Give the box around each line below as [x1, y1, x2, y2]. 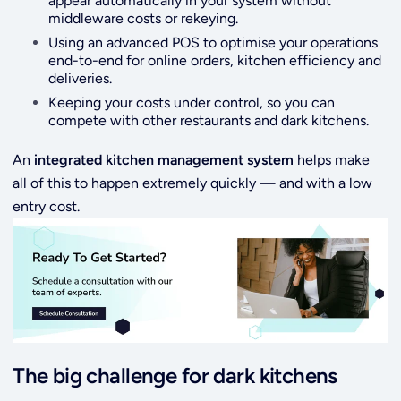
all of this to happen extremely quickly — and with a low [13, 174, 373, 192]
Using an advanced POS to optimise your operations [48, 33, 379, 51]
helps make [294, 150, 371, 168]
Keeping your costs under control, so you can [48, 93, 336, 111]
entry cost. [13, 197, 81, 215]
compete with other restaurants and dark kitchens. [48, 111, 370, 129]
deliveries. [48, 69, 113, 87]
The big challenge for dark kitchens [13, 363, 337, 389]
